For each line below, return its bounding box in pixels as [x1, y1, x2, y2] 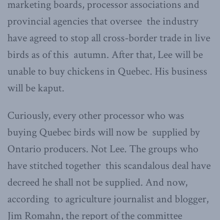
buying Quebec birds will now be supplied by [7, 125, 200, 139]
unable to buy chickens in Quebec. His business [7, 64, 210, 79]
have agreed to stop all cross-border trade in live [7, 30, 210, 45]
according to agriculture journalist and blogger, [7, 192, 209, 206]
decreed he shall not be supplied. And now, [7, 175, 188, 190]
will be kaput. [7, 81, 64, 95]
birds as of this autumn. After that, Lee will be [7, 47, 203, 62]
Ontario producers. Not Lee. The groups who [7, 141, 198, 156]
